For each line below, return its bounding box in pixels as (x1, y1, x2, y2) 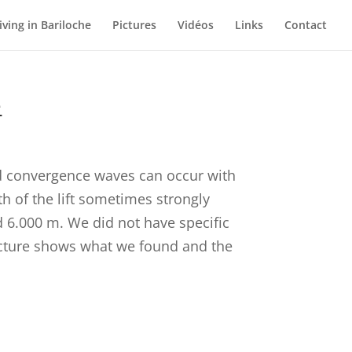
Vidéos (178, 17, 214, 32)
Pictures (112, 17, 156, 32)
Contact (284, 17, 327, 32)
